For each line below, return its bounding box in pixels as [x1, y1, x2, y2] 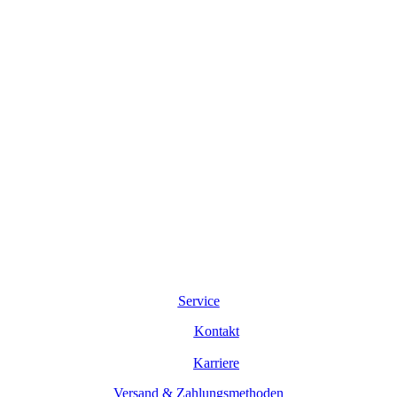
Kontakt [193, 323, 239, 339]
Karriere [193, 354, 239, 370]
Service [177, 292, 220, 308]
